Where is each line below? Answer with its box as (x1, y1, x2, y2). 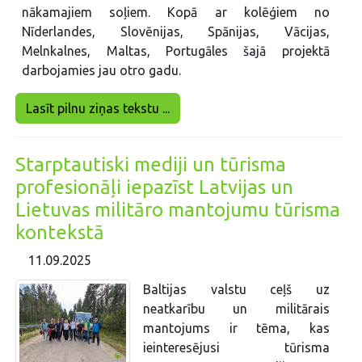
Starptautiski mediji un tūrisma (15, 153, 287, 175)
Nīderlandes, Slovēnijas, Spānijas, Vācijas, (22, 23, 330, 39)
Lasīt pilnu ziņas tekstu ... (26, 100, 170, 116)
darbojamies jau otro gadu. (22, 62, 182, 78)
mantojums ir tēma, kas (142, 320, 330, 335)
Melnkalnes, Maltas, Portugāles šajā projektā (22, 43, 330, 58)
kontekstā (15, 221, 105, 243)
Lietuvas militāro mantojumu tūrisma (15, 198, 341, 221)
